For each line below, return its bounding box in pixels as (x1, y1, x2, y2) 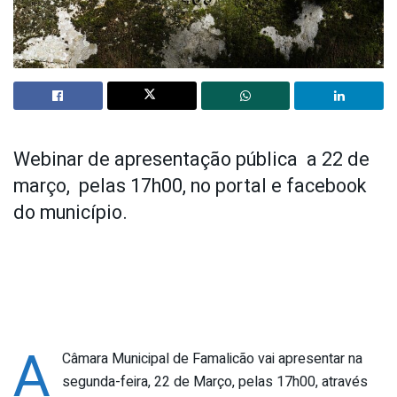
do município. (13, 198, 128, 228)
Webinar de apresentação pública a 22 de (13, 145, 370, 175)
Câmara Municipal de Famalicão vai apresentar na (61, 348, 362, 370)
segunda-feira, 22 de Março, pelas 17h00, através (61, 371, 368, 393)
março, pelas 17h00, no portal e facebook (13, 172, 366, 201)
